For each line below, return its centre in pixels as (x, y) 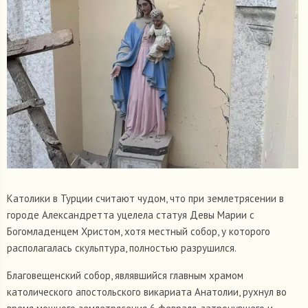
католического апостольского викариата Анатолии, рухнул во (147, 292)
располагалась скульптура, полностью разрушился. (122, 248)
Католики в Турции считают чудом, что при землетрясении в (145, 199)
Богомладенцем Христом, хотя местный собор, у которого (139, 232)
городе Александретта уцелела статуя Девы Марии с (131, 215)
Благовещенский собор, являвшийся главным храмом (125, 276)
